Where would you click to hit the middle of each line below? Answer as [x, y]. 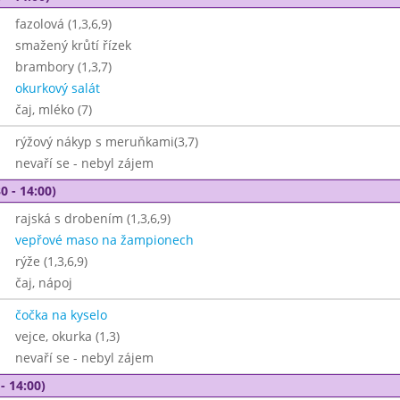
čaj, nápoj [43, 283]
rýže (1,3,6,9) [51, 261]
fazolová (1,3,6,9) [63, 24]
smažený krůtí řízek [73, 45]
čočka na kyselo [61, 315]
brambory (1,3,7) [63, 67]
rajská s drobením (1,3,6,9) [92, 218]
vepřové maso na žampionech [104, 240]
